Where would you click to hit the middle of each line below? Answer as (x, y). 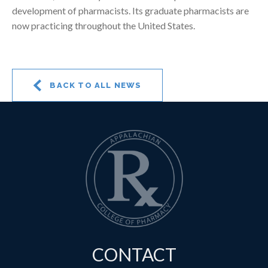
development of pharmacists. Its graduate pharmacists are (130, 10)
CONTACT (134, 254)
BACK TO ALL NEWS (95, 85)
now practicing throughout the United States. (103, 25)
